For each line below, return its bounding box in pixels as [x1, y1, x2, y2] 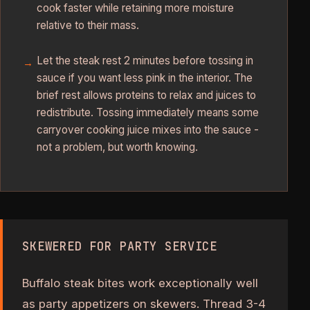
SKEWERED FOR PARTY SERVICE [22, 238, 218, 254]
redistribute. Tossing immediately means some [37, 105, 259, 119]
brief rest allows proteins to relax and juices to [37, 88, 256, 102]
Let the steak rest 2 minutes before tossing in [37, 53, 253, 67]
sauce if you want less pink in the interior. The [37, 71, 253, 84]
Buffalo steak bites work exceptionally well [22, 276, 258, 291]
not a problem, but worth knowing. [37, 140, 198, 154]
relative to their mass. [37, 18, 139, 32]
